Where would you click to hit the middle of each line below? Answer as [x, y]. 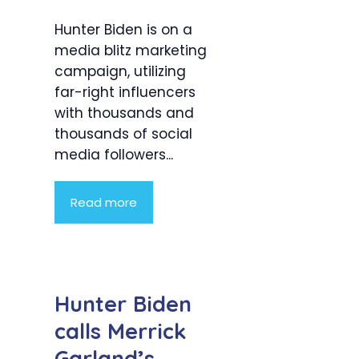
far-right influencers [125, 93]
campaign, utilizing [120, 72]
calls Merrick [121, 331]
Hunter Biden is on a [123, 30]
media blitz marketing [131, 51]
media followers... [114, 155]
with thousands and [124, 113]
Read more [104, 203]
